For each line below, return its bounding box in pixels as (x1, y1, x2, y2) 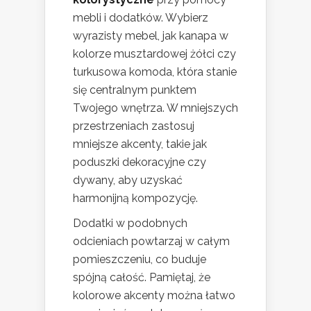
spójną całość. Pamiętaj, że (73, 271, 210, 285)
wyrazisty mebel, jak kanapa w (73, 29, 228, 43)
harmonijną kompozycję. (73, 192, 198, 205)
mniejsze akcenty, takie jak (73, 137, 207, 151)
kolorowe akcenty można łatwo (73, 289, 235, 303)
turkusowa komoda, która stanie (73, 65, 237, 79)
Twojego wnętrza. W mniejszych (73, 101, 238, 115)
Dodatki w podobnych (73, 217, 187, 230)
